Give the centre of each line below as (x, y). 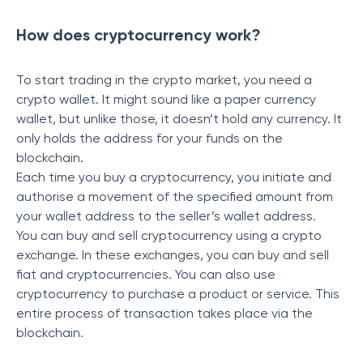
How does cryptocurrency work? (139, 35)
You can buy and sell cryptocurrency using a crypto (169, 235)
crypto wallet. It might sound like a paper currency (166, 99)
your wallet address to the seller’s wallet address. (168, 216)
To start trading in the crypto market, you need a (164, 80)
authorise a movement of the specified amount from (175, 196)
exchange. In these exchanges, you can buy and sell (173, 255)
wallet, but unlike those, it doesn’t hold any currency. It (179, 119)
